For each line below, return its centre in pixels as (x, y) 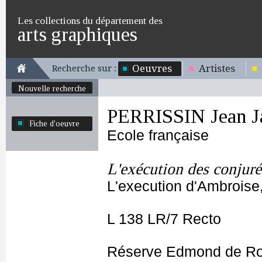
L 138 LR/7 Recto (164, 219)
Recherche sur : (84, 68)
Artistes (217, 68)
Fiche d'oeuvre (54, 123)
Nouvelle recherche (52, 88)
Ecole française (158, 135)
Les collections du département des (90, 20)
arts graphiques (77, 34)
